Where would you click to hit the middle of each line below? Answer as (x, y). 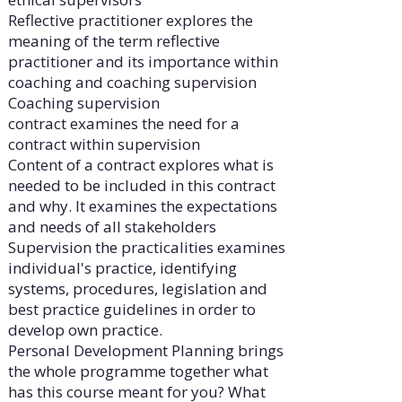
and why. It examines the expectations (142, 206)
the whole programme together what (138, 371)
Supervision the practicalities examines (146, 248)
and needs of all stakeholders (112, 227)
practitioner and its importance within (143, 62)
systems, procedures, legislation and (137, 289)
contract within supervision (104, 144)
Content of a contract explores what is (140, 165)
